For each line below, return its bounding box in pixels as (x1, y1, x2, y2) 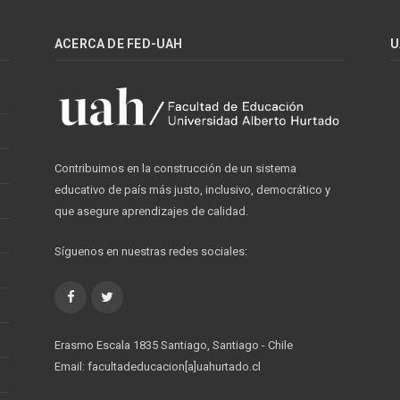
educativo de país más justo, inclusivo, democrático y (54, 183, 330, 197)
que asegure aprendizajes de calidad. (54, 204, 248, 219)
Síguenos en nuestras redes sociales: (54, 245, 247, 259)
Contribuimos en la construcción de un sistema (54, 162, 296, 176)
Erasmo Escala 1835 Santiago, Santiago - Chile (54, 338, 293, 353)
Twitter (112, 289, 151, 304)
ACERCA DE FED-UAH (54, 37, 183, 52)
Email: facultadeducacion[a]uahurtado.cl (54, 360, 261, 374)
